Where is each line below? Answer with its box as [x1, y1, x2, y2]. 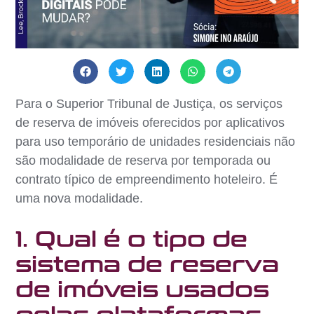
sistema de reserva [15, 252, 280, 278]
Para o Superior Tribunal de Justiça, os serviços [15, 96, 283, 111]
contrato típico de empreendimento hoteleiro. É [15, 172, 278, 186]
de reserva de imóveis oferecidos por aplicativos [15, 115, 285, 130]
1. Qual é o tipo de [15, 226, 248, 252]
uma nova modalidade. [15, 191, 144, 205]
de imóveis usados [15, 277, 270, 303]
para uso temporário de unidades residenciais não [15, 134, 296, 149]
